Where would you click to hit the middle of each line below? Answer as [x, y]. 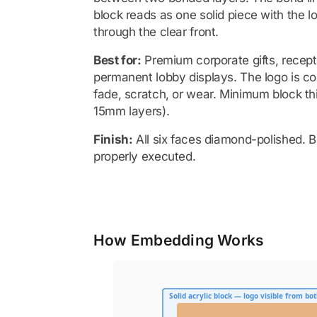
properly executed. [145, 156]
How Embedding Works [179, 240]
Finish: [113, 139]
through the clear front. [156, 32]
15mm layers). [132, 111]
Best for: [117, 60]
